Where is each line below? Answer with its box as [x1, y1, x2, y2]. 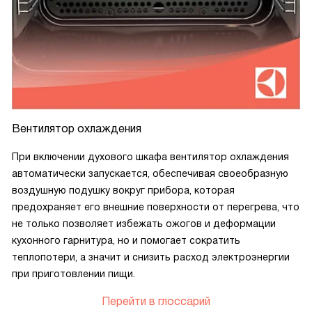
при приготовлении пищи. [12, 268, 135, 280]
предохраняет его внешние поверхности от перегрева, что [12, 201, 299, 213]
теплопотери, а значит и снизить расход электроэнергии [12, 251, 290, 263]
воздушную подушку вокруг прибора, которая [12, 185, 235, 196]
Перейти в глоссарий [102, 295, 210, 308]
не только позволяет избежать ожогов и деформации [12, 218, 276, 230]
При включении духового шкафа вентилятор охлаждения [12, 151, 289, 163]
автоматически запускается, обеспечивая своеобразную [12, 168, 288, 180]
